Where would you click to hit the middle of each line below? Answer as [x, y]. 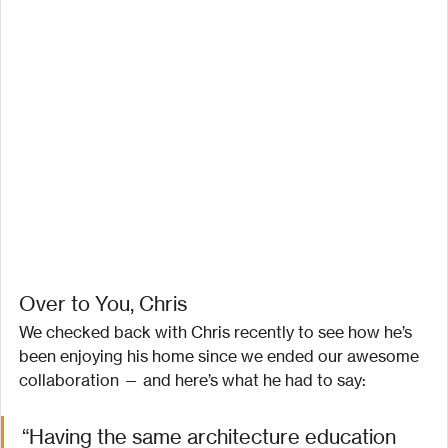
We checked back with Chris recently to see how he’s [217, 331]
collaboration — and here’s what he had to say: [192, 379]
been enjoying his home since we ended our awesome [221, 355]
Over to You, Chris [103, 303]
